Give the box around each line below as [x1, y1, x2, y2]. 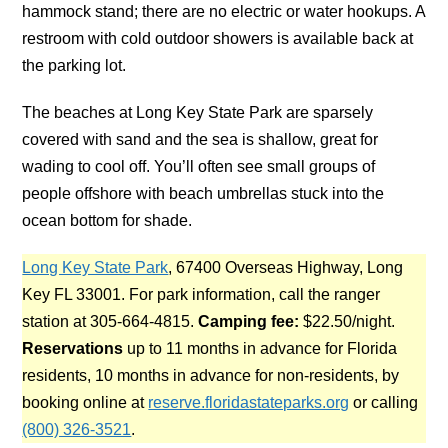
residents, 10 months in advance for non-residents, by [22, 366, 400, 384]
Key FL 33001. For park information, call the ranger [22, 285, 381, 303]
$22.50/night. [299, 312, 396, 330]
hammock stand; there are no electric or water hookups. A [22, 2, 426, 20]
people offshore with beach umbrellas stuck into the [22, 184, 385, 202]
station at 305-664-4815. [22, 312, 199, 330]
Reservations [22, 339, 124, 357]
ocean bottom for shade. [22, 211, 193, 229]
